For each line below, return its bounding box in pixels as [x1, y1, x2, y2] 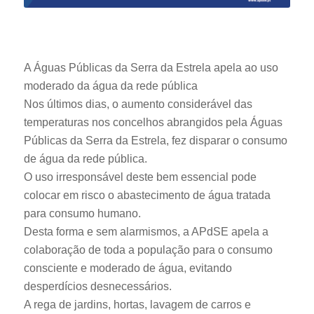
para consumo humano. [23, 207, 141, 220]
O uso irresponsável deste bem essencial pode [23, 171, 257, 184]
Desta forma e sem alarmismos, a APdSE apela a [23, 226, 268, 238]
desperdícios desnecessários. [23, 280, 172, 293]
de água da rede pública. [23, 153, 147, 165]
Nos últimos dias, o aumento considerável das [23, 98, 252, 111]
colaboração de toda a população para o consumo [23, 244, 273, 257]
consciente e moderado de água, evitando [23, 262, 232, 275]
